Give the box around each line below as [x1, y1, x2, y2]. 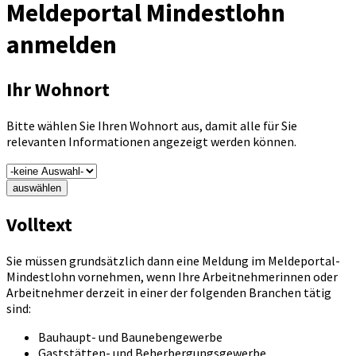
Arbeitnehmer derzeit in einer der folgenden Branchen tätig [6, 284, 331, 301]
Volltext [6, 212, 72, 238]
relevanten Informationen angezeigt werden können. [6, 133, 296, 150]
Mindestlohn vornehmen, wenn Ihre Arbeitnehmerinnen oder [6, 269, 338, 285]
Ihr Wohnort [6, 77, 110, 103]
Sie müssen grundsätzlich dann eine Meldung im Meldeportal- [6, 253, 340, 269]
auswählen [13, 182, 61, 195]
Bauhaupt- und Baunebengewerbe [38, 329, 222, 346]
